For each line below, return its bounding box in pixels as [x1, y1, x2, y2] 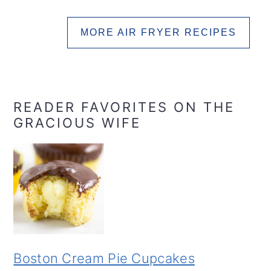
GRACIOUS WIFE [13, 114, 142, 131]
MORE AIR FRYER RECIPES [80, 27, 237, 38]
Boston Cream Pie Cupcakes [13, 250, 195, 266]
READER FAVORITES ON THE [13, 99, 235, 115]
